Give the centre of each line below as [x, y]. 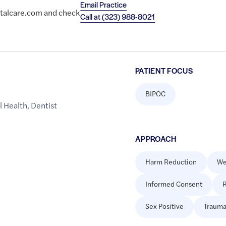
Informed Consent [174, 184]
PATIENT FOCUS [164, 71]
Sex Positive [164, 206]
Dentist [44, 105]
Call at [91, 17]
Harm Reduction [171, 162]
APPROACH [156, 139]
